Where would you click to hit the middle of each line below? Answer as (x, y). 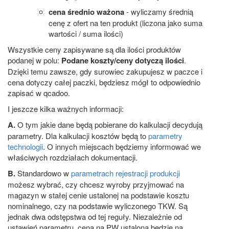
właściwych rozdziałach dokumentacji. (73, 157)
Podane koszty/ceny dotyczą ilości (123, 60)
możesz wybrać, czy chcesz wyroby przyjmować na (96, 184)
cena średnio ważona (86, 12)
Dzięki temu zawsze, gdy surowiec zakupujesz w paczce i (105, 71)
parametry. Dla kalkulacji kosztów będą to (78, 135)
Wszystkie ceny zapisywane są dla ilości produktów (94, 49)
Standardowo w (43, 173)
